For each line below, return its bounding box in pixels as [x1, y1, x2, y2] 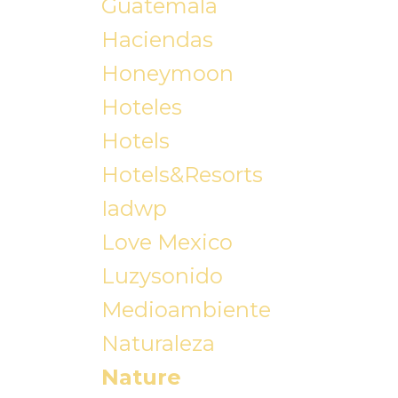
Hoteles [100, 94, 182, 121]
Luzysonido [100, 263, 223, 290]
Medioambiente [100, 297, 271, 323]
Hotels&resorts [100, 162, 263, 188]
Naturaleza [100, 330, 215, 357]
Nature [100, 364, 181, 391]
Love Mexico [100, 229, 233, 256]
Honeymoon [100, 60, 234, 87]
